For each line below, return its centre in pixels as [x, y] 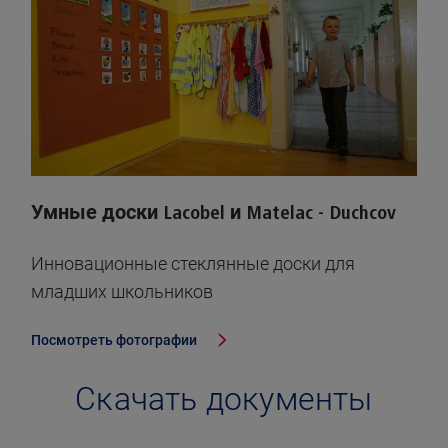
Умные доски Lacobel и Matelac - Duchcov [213, 213]
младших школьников [122, 292]
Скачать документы [224, 400]
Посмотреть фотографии [115, 340]
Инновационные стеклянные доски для [193, 264]
